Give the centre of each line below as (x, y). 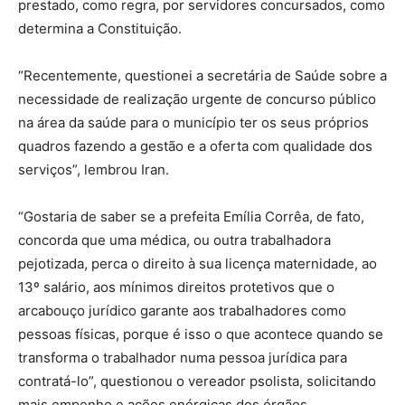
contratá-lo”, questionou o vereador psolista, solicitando (197, 381)
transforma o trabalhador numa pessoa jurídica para (183, 357)
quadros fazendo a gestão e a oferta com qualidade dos (195, 146)
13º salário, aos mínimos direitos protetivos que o (176, 287)
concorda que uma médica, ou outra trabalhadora (174, 240)
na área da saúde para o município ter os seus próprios (193, 122)
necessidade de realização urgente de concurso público (197, 99)
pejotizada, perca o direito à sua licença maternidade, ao (198, 263)
